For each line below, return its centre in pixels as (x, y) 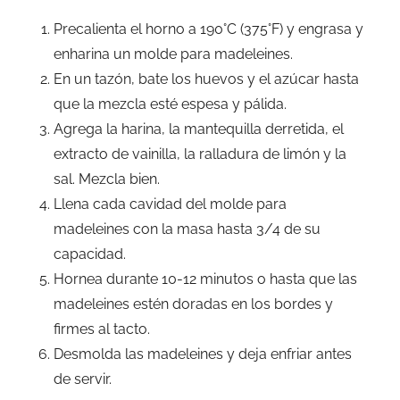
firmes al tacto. (102, 329)
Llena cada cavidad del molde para (170, 204)
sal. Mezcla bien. (107, 179)
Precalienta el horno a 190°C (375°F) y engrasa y (208, 29)
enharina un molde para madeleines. (173, 54)
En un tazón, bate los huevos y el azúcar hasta (206, 79)
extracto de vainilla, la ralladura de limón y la (200, 154)
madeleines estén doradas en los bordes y (193, 304)
